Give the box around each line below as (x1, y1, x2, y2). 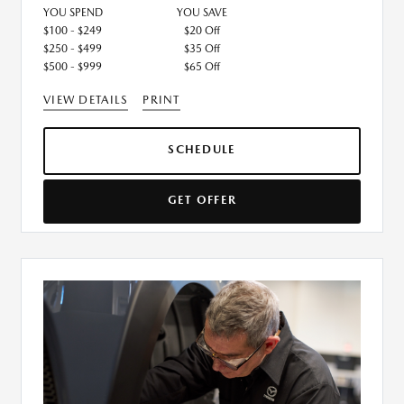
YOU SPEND (43, 5, 103, 19)
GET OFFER (167, 192, 237, 207)
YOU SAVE (177, 5, 227, 19)
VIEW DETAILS (43, 92, 129, 106)
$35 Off (184, 41, 220, 55)
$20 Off (184, 23, 220, 37)
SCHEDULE (168, 142, 236, 156)
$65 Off (184, 60, 220, 73)
